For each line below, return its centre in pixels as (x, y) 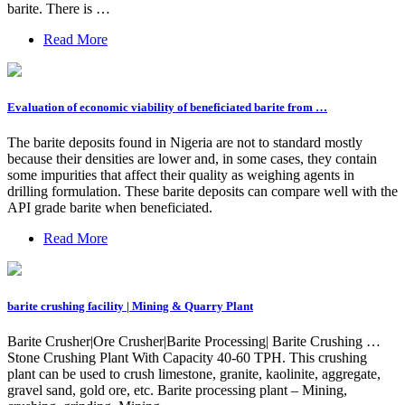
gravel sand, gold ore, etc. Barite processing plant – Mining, (177, 391)
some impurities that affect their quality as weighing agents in (181, 175)
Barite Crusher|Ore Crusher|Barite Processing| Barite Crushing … (194, 342)
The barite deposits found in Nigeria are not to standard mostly (185, 143)
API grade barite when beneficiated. (110, 208)
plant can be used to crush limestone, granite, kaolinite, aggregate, (194, 374)
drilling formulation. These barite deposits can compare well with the (202, 192)
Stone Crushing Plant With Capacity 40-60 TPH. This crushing (187, 358)
